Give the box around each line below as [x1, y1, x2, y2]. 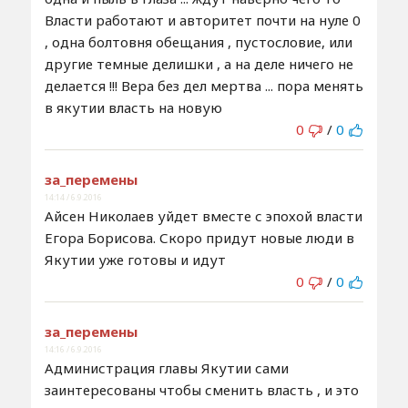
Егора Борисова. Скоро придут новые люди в [44, 228, 354, 247]
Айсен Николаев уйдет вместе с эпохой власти [44, 206, 362, 225]
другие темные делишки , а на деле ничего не [44, 54, 353, 73]
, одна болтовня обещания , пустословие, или [44, 32, 352, 51]
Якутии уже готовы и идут [44, 250, 226, 269]
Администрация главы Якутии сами [44, 358, 289, 377]
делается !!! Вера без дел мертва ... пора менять [44, 76, 363, 95]
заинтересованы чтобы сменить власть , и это [44, 380, 359, 399]
